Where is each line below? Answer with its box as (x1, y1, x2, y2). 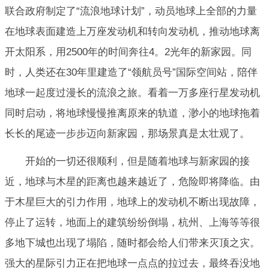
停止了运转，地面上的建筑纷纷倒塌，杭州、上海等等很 (5, 216, 260, 228)
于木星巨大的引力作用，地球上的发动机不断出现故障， (5, 196, 260, 208)
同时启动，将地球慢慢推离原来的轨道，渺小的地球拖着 (5, 107, 260, 119)
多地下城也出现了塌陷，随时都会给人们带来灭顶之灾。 (5, 237, 260, 249)
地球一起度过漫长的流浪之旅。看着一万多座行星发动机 (5, 86, 260, 98)
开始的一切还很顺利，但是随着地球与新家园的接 (25, 155, 250, 167)
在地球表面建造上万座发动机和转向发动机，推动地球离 (5, 25, 260, 37)
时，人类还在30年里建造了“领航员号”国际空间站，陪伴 (5, 66, 258, 78)
